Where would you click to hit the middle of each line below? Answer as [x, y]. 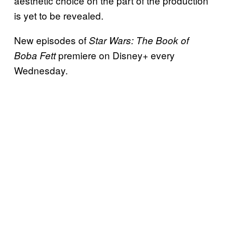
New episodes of [51, 40]
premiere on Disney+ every [115, 55]
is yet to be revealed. [59, 16]
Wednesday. [41, 70]
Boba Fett [35, 55]
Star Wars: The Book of [139, 40]
